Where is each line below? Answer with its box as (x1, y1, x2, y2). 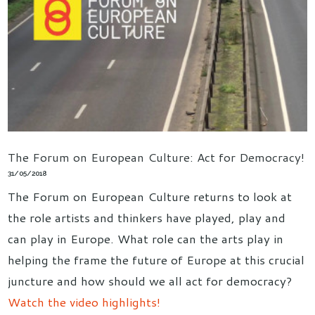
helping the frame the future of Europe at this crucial (8, 250, 305, 268)
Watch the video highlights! (8, 292, 161, 310)
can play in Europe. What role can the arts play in (8, 229, 284, 247)
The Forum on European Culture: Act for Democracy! (8, 148, 305, 165)
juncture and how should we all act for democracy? (8, 271, 292, 289)
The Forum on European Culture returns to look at (8, 187, 292, 205)
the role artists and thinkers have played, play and (8, 208, 286, 226)
